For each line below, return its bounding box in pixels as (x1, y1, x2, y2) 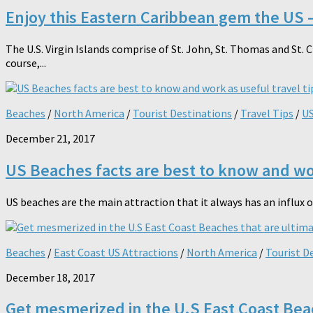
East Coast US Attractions (54, 245, 178, 259)
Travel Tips (240, 105, 293, 120)
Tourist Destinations (133, 105, 232, 120)
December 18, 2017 (6, 270, 95, 284)
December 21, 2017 (6, 131, 95, 145)
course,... (6, 55, 46, 70)
